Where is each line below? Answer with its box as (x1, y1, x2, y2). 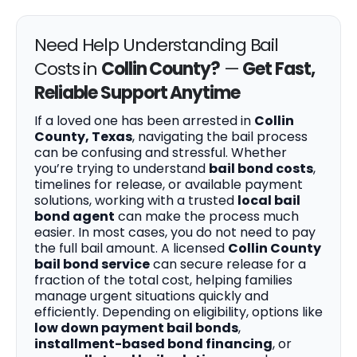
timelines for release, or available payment (34, 175, 303, 194)
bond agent (34, 207, 115, 226)
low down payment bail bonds (34, 319, 238, 338)
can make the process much (115, 207, 299, 226)
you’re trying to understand (34, 159, 209, 178)
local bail (237, 191, 300, 210)
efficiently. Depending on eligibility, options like (34, 303, 323, 322)
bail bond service (34, 255, 150, 274)
